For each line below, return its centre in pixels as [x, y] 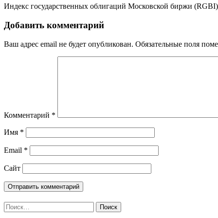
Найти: [15, 206]
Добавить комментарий [54, 25]
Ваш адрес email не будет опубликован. [69, 44]
